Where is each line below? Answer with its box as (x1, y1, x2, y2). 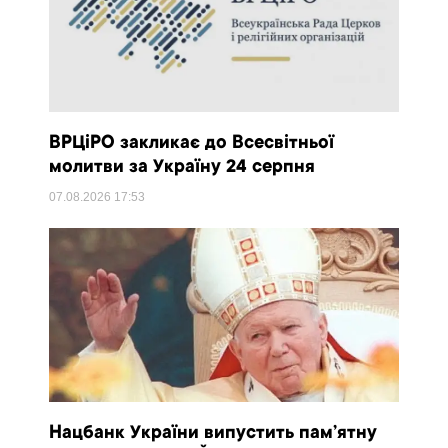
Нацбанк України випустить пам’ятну (49, 424, 378, 445)
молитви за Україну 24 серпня (49, 157, 316, 178)
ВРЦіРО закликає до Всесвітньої (49, 133, 335, 154)
